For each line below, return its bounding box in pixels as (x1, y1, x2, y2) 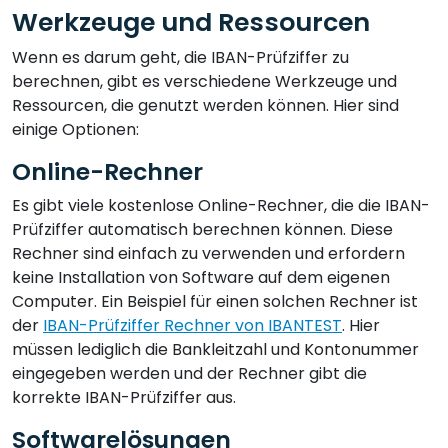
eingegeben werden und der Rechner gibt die (12, 361, 367, 385)
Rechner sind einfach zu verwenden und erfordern (12, 241, 405, 265)
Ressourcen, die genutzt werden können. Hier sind (12, 93, 399, 117)
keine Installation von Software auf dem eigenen (12, 265, 390, 289)
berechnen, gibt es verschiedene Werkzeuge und (12, 69, 397, 93)
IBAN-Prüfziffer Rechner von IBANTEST (43, 313, 342, 337)
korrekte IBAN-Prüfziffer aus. (12, 385, 236, 409)
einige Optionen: (12, 117, 139, 141)
